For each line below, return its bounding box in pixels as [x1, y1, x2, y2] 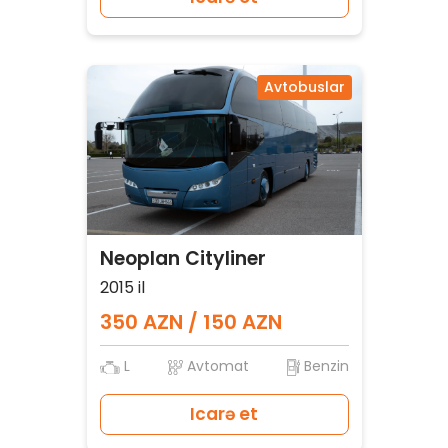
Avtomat [182, 356, 249, 377]
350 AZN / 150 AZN [99, 308, 282, 337]
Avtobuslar [263, 77, 345, 98]
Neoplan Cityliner [99, 245, 266, 273]
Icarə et [190, 402, 258, 427]
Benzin [299, 356, 349, 377]
